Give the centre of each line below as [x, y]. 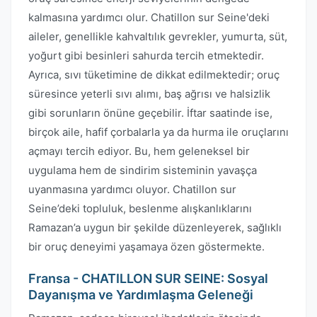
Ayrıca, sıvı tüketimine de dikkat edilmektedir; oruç [154, 75]
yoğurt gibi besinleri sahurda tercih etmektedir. [146, 56]
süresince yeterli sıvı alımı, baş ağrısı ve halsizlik [149, 94]
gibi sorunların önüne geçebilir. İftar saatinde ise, [150, 113]
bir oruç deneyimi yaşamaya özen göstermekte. [146, 247]
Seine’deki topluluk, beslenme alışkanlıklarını [140, 208]
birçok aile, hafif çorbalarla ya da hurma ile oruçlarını [158, 132]
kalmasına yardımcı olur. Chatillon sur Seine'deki [149, 17]
